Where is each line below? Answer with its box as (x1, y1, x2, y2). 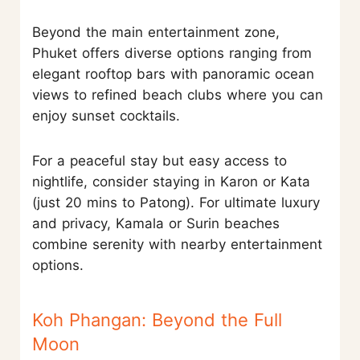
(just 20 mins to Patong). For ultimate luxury (32, 194, 320, 211)
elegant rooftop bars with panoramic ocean (32, 65, 314, 82)
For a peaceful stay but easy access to (32, 152, 287, 169)
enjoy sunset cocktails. (32, 107, 180, 124)
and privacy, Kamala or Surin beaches (32, 215, 280, 231)
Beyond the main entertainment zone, (32, 23, 280, 40)
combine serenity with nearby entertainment (32, 235, 322, 252)
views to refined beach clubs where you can (32, 86, 323, 103)
